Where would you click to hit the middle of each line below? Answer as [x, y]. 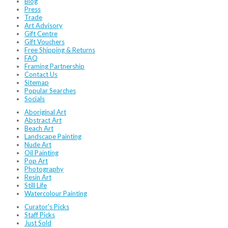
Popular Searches [50, 91]
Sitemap [37, 82]
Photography [44, 169]
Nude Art [38, 145]
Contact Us [41, 74]
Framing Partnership [54, 66]
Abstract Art [43, 120]
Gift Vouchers [45, 42]
